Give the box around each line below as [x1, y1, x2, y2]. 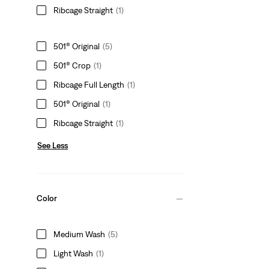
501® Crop [53, 60, 91, 70]
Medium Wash [53, 229, 106, 239]
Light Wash [53, 248, 94, 258]
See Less [37, 140, 68, 150]
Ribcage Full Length [53, 79, 125, 89]
